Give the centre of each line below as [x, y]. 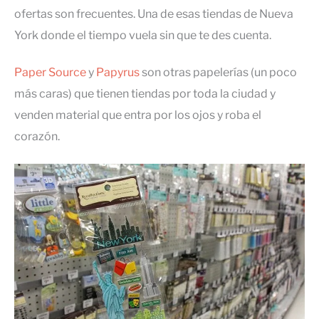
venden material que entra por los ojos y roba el [138, 115]
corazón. [37, 137]
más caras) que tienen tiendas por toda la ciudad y [145, 94]
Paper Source [50, 73]
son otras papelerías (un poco [218, 73]
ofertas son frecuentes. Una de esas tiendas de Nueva [154, 14]
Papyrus [118, 73]
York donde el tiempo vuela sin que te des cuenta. [143, 36]
